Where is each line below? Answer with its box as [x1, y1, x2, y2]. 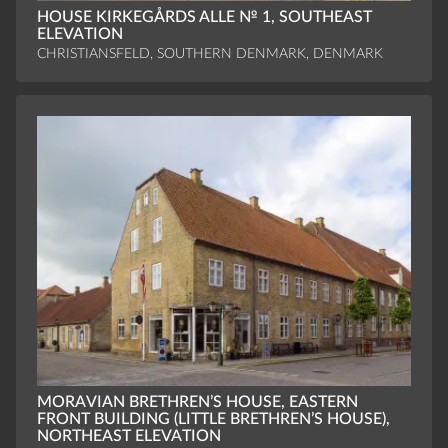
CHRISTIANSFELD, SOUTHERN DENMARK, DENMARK [36, 46, 383, 62]
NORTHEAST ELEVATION [36, 428, 221, 445]
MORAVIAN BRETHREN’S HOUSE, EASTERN [36, 394, 358, 411]
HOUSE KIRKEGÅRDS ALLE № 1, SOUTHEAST [36, 9, 372, 26]
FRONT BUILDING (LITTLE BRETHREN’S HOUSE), [36, 411, 390, 428]
